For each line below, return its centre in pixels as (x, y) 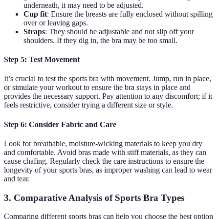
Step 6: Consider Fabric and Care (60, 124)
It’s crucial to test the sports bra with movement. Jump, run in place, (108, 79)
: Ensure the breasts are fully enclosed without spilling (130, 14)
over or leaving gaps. (56, 22)
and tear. (17, 178)
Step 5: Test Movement (42, 60)
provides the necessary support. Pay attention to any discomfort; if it (108, 96)
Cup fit (35, 14)
